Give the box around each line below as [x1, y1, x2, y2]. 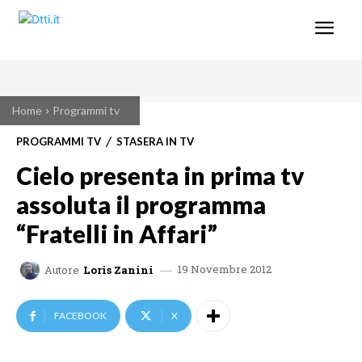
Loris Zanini [83, 262, 154, 277]
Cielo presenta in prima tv [16, 161, 305, 190]
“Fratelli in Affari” [16, 219, 217, 248]
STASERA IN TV [116, 134, 194, 148]
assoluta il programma [16, 190, 266, 219]
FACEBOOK [54, 309, 107, 322]
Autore [44, 262, 79, 277]
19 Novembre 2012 [178, 262, 271, 277]
